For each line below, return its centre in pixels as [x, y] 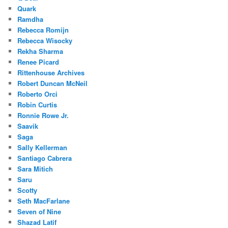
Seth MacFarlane [44, 201]
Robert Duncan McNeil [53, 83]
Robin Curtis [37, 105]
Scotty [27, 190]
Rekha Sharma [40, 51]
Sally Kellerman [42, 148]
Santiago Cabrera [45, 158]
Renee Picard [38, 62]
